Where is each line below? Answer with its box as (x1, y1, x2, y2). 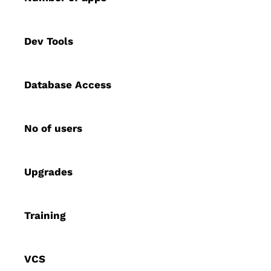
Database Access (24, 79, 112, 91)
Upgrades (24, 166, 73, 178)
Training (24, 209, 67, 222)
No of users (24, 122, 83, 135)
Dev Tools (24, 35, 74, 48)
